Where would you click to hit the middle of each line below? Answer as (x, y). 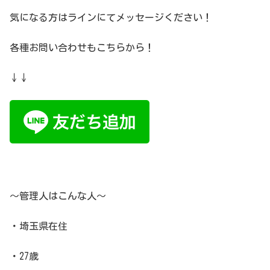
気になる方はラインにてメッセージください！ (111, 17)
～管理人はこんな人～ (58, 196)
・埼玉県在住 (39, 226)
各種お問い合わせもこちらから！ (82, 48)
